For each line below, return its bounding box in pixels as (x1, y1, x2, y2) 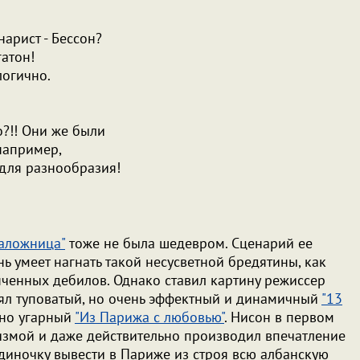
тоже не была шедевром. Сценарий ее (65, 234, 313, 252)
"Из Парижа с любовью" (75, 308, 224, 326)
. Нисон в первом (224, 308, 334, 326)
